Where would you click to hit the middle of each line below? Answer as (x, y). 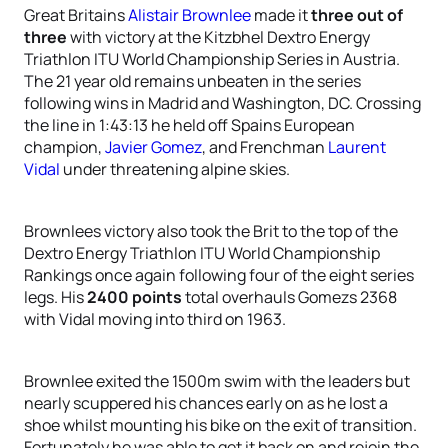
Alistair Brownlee (189, 15)
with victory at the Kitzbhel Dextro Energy (218, 37)
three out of (357, 15)
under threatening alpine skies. (176, 169)
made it (281, 15)
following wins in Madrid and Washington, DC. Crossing (222, 103)
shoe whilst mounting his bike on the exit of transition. (220, 425)
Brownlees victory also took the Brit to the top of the (211, 231)
